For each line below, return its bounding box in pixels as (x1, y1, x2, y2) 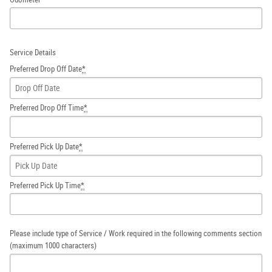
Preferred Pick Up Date (10, 142, 79, 152)
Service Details (10, 47, 56, 57)
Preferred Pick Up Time (10, 180, 81, 190)
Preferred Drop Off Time (10, 103, 84, 113)
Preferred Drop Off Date (10, 64, 82, 74)
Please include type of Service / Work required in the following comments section (10, 228, 262, 238)
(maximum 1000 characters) (10, 240, 97, 250)
